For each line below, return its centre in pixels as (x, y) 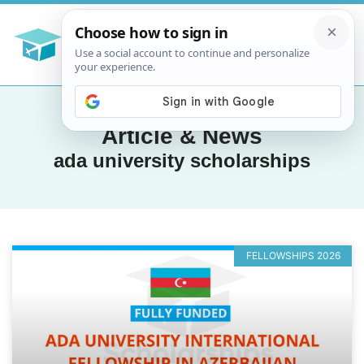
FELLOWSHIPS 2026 (293, 255)
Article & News (182, 136)
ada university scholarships (182, 160)
